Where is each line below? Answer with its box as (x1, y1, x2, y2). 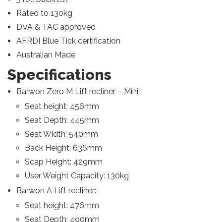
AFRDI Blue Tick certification (16, 36, 120, 46)
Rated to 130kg (16, 8, 72, 18)
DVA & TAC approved (16, 22, 96, 32)
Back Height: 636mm (25, 143, 103, 153)
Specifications (7, 66, 111, 83)
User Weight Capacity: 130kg (25, 171, 129, 180)
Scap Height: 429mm (25, 157, 103, 166)
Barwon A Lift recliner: (16, 186, 96, 195)
